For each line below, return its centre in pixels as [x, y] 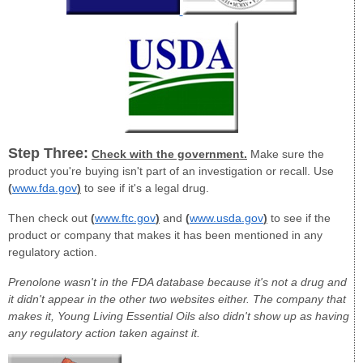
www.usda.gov [226, 218]
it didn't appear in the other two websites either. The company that [177, 299]
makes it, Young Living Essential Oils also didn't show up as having [179, 316]
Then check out [49, 218]
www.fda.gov [45, 188]
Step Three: [48, 154]
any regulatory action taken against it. [104, 333]
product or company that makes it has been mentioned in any [165, 235]
